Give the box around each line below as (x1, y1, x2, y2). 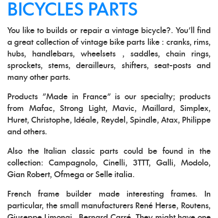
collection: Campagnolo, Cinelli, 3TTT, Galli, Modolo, (7, 159, 211, 167)
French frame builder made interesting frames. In (7, 190, 211, 199)
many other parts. (7, 73, 71, 82)
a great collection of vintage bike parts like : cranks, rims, (7, 38, 211, 47)
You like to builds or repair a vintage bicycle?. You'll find (7, 27, 211, 35)
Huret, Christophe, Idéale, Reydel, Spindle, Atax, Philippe (7, 116, 211, 125)
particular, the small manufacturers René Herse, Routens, (7, 202, 211, 210)
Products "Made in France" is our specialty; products (7, 93, 211, 101)
